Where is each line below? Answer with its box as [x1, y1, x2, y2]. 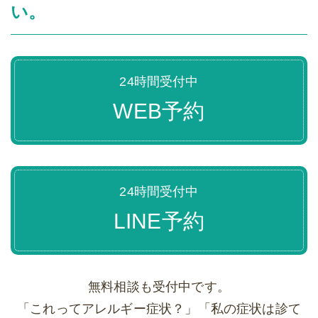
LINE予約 [113, 209, 205, 234]
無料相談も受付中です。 [88, 280, 230, 295]
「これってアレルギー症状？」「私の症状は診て [17, 302, 301, 317]
